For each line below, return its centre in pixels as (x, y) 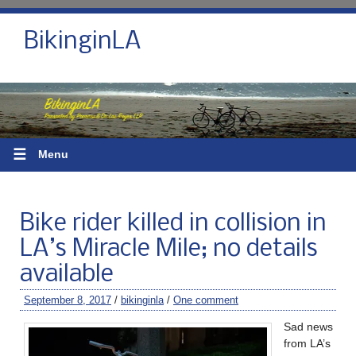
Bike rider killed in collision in (173, 224)
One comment (206, 300)
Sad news (308, 326)
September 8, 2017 (68, 300)
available (67, 275)
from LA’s (307, 343)
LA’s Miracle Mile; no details (169, 249)
